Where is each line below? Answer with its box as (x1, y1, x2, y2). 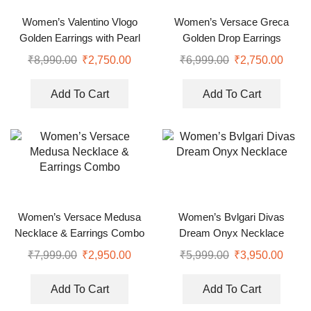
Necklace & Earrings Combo (15, 228, 144, 239)
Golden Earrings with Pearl (19, 32, 140, 44)
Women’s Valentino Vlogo (22, 16, 137, 28)
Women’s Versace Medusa (18, 212, 141, 224)
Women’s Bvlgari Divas (178, 212, 285, 224)
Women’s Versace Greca (174, 16, 289, 28)
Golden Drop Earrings (182, 32, 281, 44)
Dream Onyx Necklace (179, 228, 284, 239)
